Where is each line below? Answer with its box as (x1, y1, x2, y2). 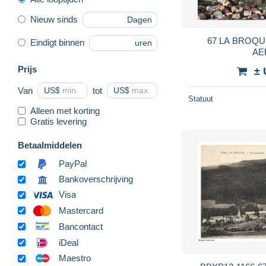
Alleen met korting (30, 105, 100, 116)
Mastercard (59, 205, 103, 216)
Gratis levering (30, 116, 87, 126)
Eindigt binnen (30, 37, 84, 48)
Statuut (188, 94, 213, 103)
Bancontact (59, 221, 103, 232)
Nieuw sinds (30, 14, 78, 25)
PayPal (59, 159, 87, 169)
